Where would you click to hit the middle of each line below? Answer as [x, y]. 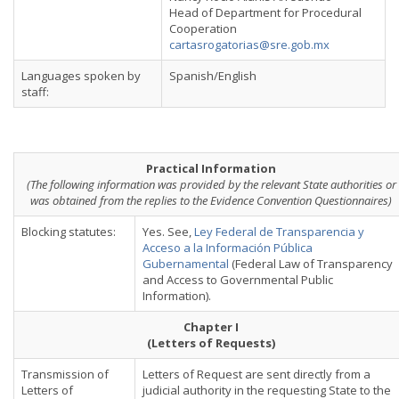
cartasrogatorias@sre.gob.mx [249, 45]
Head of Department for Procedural [265, 12]
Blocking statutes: [69, 232]
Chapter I [211, 327]
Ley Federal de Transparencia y [279, 232]
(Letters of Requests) [211, 343]
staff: [35, 92]
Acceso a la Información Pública [228, 248]
